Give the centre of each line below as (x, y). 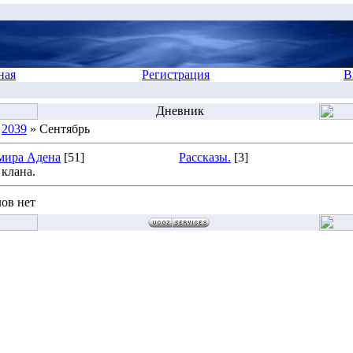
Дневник (178, 111)
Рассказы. (205, 157)
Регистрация (176, 74)
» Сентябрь (58, 129)
